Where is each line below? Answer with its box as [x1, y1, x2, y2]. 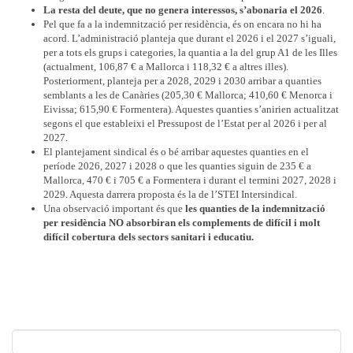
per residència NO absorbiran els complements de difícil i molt [43, 217, 320, 229]
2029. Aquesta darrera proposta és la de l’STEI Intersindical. [43, 188, 297, 200]
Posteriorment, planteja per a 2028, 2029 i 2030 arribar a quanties [43, 75, 321, 87]
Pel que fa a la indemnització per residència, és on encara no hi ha [43, 18, 321, 30]
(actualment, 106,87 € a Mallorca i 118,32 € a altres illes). [43, 61, 288, 72]
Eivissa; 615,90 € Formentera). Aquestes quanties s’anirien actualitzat [43, 103, 339, 115]
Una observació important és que [43, 203, 185, 214]
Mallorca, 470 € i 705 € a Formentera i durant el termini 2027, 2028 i [43, 174, 336, 186]
